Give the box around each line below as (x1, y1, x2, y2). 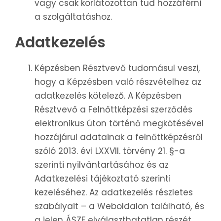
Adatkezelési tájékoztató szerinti (35, 173, 171, 185)
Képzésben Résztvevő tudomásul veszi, (35, 62, 200, 74)
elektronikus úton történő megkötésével (35, 117, 204, 130)
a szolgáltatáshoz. (35, 11, 112, 23)
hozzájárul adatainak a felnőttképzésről (35, 131, 203, 144)
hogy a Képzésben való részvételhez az (35, 76, 201, 88)
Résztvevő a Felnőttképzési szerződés (35, 104, 192, 116)
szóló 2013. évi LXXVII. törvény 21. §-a (35, 145, 185, 157)
